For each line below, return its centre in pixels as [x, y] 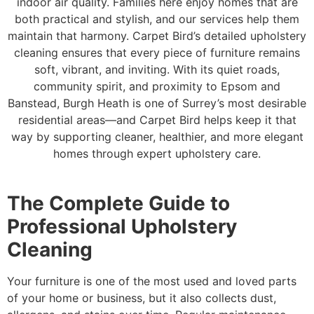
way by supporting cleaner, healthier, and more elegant [157, 137]
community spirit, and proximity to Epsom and [157, 87]
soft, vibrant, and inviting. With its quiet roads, [157, 70]
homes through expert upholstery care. [157, 154]
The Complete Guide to [118, 203]
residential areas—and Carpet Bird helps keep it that [157, 120]
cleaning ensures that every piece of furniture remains [157, 53]
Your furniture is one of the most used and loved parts [152, 281]
